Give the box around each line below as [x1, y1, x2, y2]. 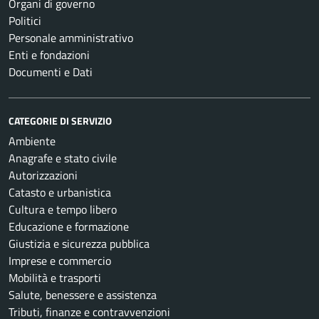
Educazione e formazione [9, 217, 129, 235]
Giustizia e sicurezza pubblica [9, 234, 150, 252]
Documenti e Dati [9, 63, 93, 80]
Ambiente [9, 132, 56, 150]
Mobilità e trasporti [9, 268, 101, 286]
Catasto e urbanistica [9, 183, 111, 201]
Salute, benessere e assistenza [9, 286, 157, 303]
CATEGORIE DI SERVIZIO [9, 113, 112, 128]
